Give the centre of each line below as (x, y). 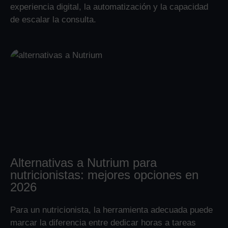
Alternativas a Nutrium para (83, 162)
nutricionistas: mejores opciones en (104, 175)
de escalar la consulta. (53, 19)
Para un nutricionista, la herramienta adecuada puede (111, 210)
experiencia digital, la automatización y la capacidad (109, 7)
